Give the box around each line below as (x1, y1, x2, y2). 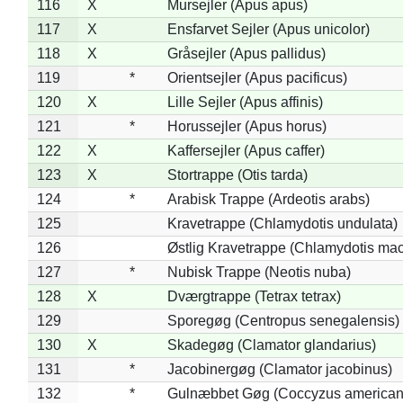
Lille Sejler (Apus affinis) (166, 94, 323, 110)
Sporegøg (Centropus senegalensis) (166, 312, 399, 328)
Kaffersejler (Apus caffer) (166, 142, 325, 158)
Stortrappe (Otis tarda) (166, 166, 308, 183)
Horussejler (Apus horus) (166, 118, 327, 134)
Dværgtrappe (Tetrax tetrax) (166, 288, 341, 304)
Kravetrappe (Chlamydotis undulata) (166, 215, 398, 231)
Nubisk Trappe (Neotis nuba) (166, 264, 351, 280)
